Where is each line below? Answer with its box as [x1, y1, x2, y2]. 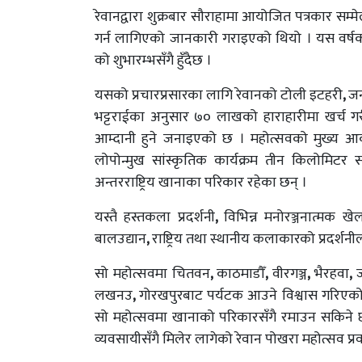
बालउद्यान [95, 227, 146, 251]
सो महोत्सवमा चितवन [95, 262, 210, 286]
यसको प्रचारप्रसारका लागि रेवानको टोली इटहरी [95, 83, 343, 107]
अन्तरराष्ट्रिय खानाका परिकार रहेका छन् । [95, 170, 307, 195]
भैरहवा [314, 262, 349, 286]
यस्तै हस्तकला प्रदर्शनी [95, 205, 215, 229]
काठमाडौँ [217, 262, 266, 286]
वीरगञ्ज [272, 262, 307, 286]
